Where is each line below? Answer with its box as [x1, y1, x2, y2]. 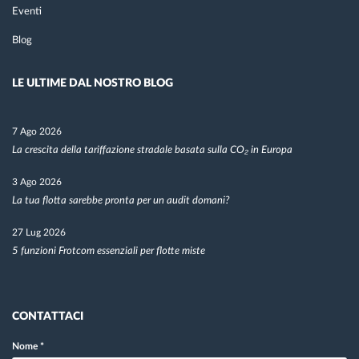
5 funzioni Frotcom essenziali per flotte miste [12, 246, 205, 257]
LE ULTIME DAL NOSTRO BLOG [12, 78, 173, 90]
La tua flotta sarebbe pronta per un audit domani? [12, 196, 229, 207]
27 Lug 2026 [12, 228, 66, 238]
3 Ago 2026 [12, 177, 62, 188]
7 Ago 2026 [12, 127, 62, 137]
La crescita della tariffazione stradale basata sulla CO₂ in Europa [12, 145, 292, 156]
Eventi [12, 6, 42, 18]
